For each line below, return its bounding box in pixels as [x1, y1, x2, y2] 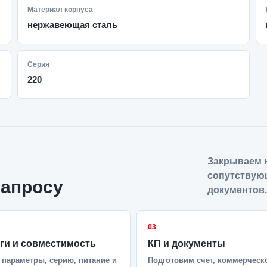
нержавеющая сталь [27, 20, 118, 30]
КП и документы [148, 238, 225, 249]
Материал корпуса [27, 5, 94, 14]
